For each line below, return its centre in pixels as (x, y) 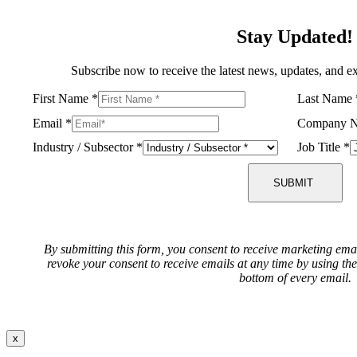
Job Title (321, 147)
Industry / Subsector (85, 147)
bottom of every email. (295, 277)
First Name (63, 98)
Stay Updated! (295, 36)
